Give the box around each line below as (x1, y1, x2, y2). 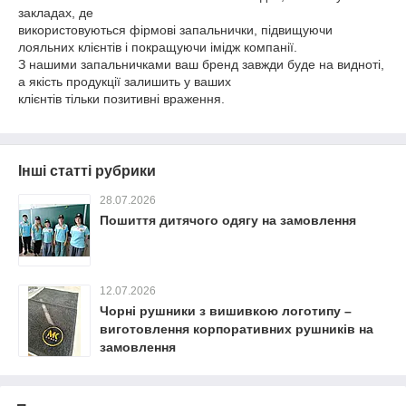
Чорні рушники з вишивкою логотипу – (100, 304, 352, 318)
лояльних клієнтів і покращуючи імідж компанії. (18, 40, 297, 54)
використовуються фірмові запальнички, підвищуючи (18, 23, 333, 37)
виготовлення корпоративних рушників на (100, 322, 373, 336)
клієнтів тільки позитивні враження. (18, 92, 225, 106)
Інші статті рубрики (18, 163, 156, 179)
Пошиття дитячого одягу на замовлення (100, 213, 356, 227)
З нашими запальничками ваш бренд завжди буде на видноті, (18, 57, 384, 72)
